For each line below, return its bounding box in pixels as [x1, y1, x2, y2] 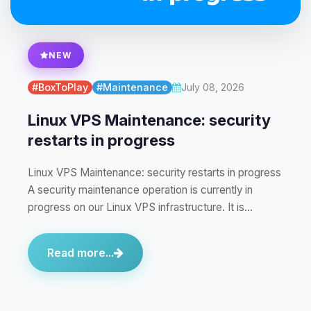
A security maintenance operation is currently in [28, 183, 253, 197]
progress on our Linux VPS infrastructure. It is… [28, 201, 253, 215]
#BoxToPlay [32, 81, 88, 93]
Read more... [47, 246, 114, 260]
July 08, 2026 [181, 81, 244, 94]
